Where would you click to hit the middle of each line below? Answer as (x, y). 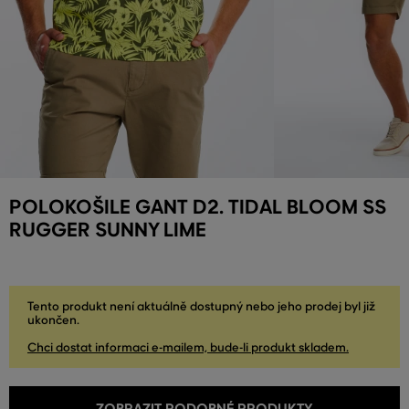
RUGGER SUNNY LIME (108, 230)
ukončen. (53, 320)
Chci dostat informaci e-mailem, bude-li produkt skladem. (188, 347)
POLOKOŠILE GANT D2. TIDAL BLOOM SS (198, 207)
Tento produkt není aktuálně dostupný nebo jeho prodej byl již (201, 306)
